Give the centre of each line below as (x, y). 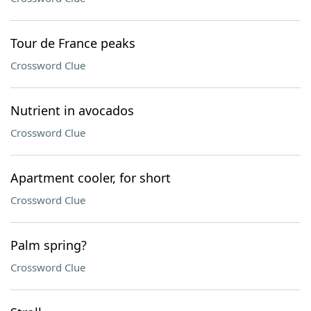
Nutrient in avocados (72, 110)
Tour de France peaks (73, 43)
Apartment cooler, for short (91, 178)
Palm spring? (49, 245)
